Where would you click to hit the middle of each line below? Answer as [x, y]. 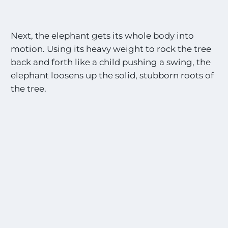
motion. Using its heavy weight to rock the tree [111, 49]
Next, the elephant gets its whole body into [103, 36]
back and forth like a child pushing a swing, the [111, 62]
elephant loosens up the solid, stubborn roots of [112, 76]
